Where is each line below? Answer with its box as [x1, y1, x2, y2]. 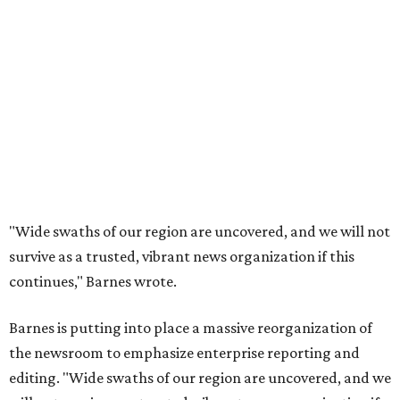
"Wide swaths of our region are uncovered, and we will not [9, 222, 390, 241]
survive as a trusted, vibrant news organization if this [9, 247, 354, 266]
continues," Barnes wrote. [9, 272, 177, 291]
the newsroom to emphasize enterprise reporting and [9, 344, 360, 362]
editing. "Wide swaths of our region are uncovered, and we [9, 369, 391, 387]
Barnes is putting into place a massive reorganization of [9, 319, 372, 337]
